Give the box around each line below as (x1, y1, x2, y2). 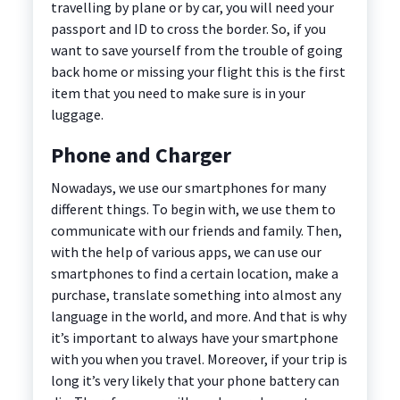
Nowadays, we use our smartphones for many (50, 179, 326, 197)
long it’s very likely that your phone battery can (50, 371, 339, 390)
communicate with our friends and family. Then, (50, 221, 342, 240)
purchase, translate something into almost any (50, 286, 341, 304)
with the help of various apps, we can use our (50, 243, 321, 262)
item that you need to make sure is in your (50, 84, 305, 103)
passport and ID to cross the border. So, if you (50, 20, 326, 38)
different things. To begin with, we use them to (50, 200, 336, 219)
